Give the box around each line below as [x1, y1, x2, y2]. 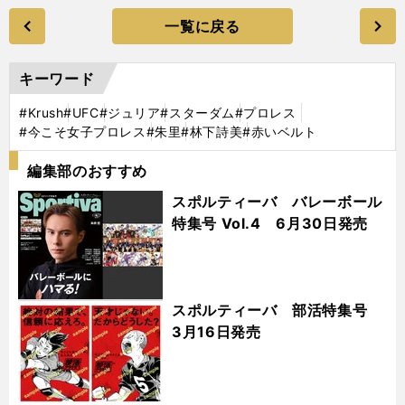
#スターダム [160, 104, 235, 120]
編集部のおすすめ [27, 161, 148, 180]
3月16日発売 [172, 322, 261, 341]
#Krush [19, 104, 64, 120]
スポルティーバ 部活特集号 [172, 300, 382, 319]
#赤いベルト [242, 123, 317, 139]
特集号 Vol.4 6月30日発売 [172, 213, 368, 232]
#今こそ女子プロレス [19, 123, 146, 139]
